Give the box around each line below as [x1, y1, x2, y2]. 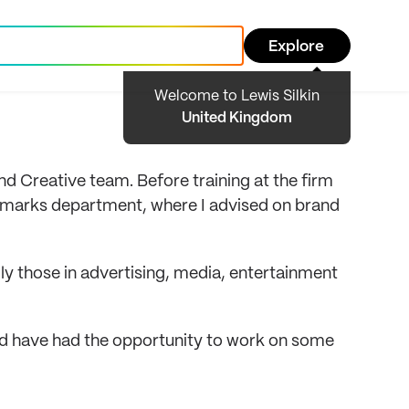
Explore [268, 39, 324, 54]
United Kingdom [182, 111, 292, 125]
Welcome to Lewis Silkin [154, 89, 320, 103]
